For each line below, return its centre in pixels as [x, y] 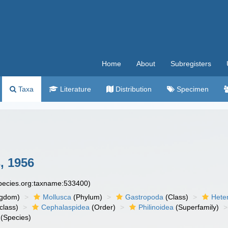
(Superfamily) [196, 207]
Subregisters [191, 64]
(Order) [103, 207]
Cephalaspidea [66, 207]
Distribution [133, 89]
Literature [75, 89]
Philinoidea [156, 207]
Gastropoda [145, 197]
